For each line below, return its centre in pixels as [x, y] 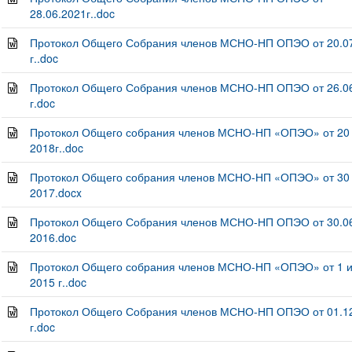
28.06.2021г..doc [72, 13]
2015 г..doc [58, 282]
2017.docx [55, 192]
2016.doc [53, 237]
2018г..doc [56, 148]
